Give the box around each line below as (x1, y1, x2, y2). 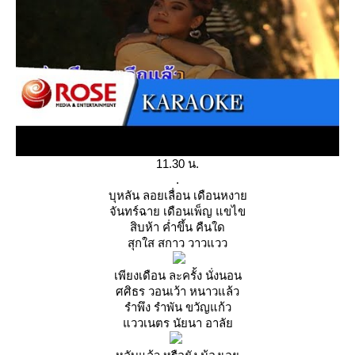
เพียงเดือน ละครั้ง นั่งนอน (113, 269, 242, 282)
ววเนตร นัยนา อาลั (122, 316, 233, 330)
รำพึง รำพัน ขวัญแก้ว (124, 300, 231, 314)
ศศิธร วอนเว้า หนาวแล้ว (116, 284, 239, 298)
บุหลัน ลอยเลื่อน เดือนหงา (108, 189, 247, 202)
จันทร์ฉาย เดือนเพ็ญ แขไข (109, 204, 246, 218)
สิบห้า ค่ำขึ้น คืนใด (130, 220, 225, 234)
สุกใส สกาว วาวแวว (128, 236, 227, 250)
